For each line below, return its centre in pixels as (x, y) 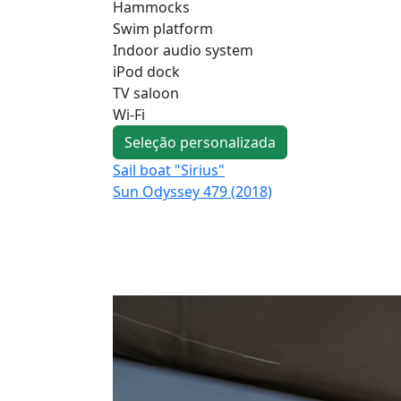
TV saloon (146, 93)
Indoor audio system (183, 50)
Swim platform (163, 28)
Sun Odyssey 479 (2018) (192, 191)
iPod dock (146, 71)
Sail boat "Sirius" (169, 170)
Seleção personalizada (200, 142)
